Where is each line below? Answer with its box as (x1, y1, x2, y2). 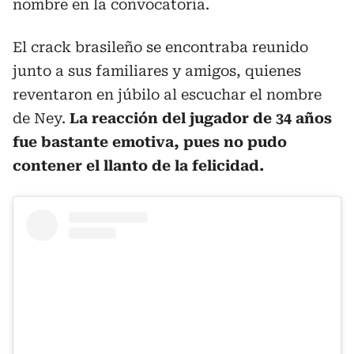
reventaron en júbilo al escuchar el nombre (13, 86, 322, 103)
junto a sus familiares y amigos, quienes (13, 62, 301, 79)
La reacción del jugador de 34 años (66, 110, 332, 126)
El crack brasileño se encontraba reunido (13, 39, 308, 55)
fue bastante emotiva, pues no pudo (13, 134, 287, 150)
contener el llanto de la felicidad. (13, 157, 264, 174)
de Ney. (13, 110, 66, 126)
